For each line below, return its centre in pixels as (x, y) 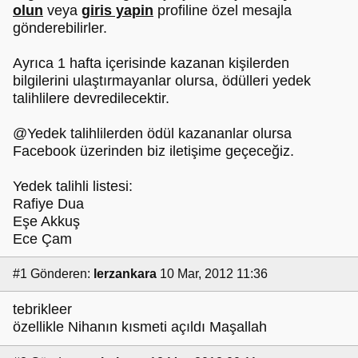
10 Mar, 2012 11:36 (214, 273)
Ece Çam (42, 239)
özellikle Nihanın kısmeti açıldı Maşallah (140, 327)
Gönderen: (60, 273)
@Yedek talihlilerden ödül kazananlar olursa (152, 133)
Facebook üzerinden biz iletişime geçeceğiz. (153, 151)
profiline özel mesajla (223, 10)
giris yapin (117, 10)
